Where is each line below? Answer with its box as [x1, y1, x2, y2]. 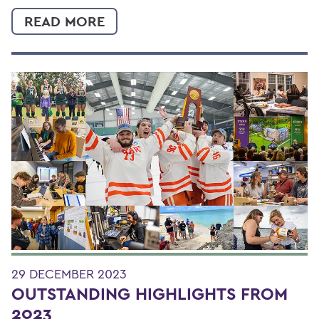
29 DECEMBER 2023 [11, 265, 127, 282]
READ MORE [24, 11, 105, 31]
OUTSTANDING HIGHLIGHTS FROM [11, 282, 288, 305]
